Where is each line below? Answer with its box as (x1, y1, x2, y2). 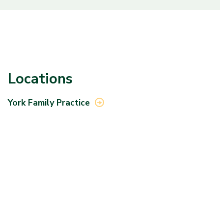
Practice (56, 96, 90, 109)
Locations (8, 68, 73, 89)
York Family (8, 96, 56, 109)
